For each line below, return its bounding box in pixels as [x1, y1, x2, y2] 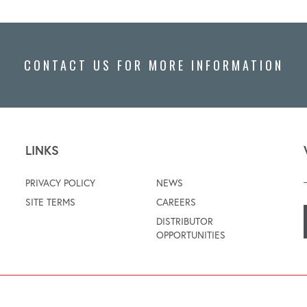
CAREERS [156, 195, 196, 208]
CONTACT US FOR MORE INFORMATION [23, 56, 284, 74]
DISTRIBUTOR [156, 214, 213, 228]
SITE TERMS [25, 195, 76, 208]
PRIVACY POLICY [25, 176, 96, 189]
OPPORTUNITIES [156, 228, 225, 241]
